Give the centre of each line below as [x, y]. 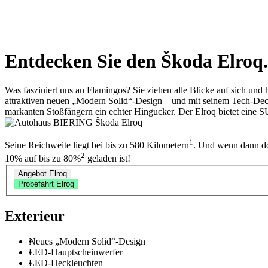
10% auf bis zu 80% [43, 159]
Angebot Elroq [42, 174]
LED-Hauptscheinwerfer [76, 252]
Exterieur [35, 216]
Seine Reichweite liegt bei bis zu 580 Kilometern [97, 145]
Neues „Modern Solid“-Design [87, 242]
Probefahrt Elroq [46, 184]
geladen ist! [108, 159]
